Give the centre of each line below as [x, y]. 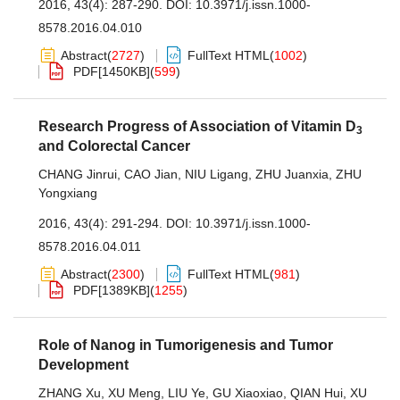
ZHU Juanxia [292, 174]
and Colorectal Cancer [114, 146]
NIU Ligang [217, 174]
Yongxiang [68, 193]
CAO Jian [151, 174]
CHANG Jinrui [78, 174]
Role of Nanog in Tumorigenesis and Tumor [186, 345]
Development [83, 365]
